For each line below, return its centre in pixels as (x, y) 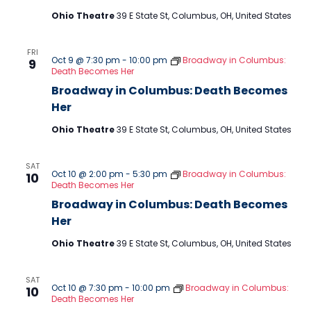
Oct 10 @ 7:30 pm (87, 288)
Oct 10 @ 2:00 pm (87, 174)
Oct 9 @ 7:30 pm (85, 60)
